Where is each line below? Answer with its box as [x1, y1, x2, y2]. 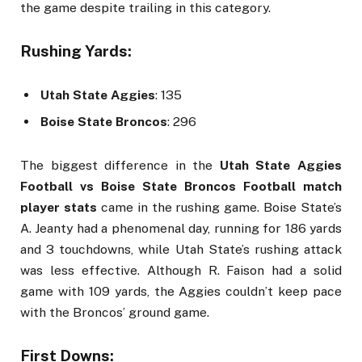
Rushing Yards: [20, 41, 132, 60]
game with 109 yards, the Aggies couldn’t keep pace [20, 284, 342, 300]
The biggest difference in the [20, 158, 220, 174]
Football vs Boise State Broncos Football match [20, 179, 342, 195]
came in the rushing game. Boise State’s [96, 200, 342, 216]
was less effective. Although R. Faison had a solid [20, 263, 342, 279]
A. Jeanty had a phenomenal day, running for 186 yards [20, 221, 342, 237]
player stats [20, 200, 97, 216]
